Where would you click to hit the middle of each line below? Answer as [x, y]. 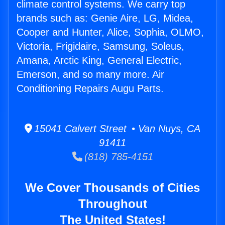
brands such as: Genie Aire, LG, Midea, [105, 18]
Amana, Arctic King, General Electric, [99, 61]
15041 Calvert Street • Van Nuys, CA [116, 129]
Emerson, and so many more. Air [90, 75]
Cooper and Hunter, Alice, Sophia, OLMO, [110, 32]
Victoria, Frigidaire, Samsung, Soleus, [100, 46]
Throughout [113, 204]
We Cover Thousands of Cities [113, 188]
